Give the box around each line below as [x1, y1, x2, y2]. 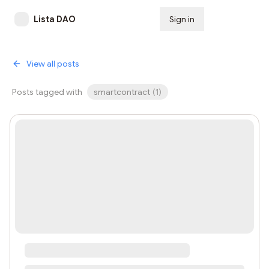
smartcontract [94, 86, 150, 97]
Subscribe [214, 14, 255, 25]
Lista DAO [34, 14, 76, 25]
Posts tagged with [12, 86, 82, 97]
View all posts [26, 58, 79, 69]
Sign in [169, 14, 195, 25]
